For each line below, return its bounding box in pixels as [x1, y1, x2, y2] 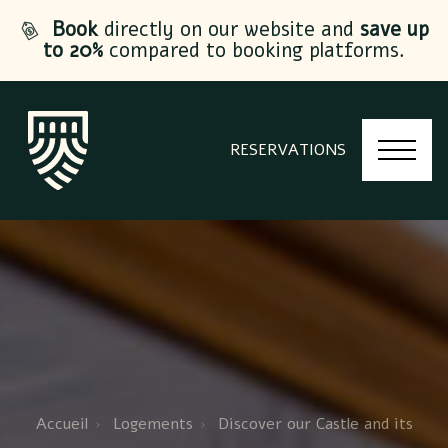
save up [359, 16, 429, 43]
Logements [112, 412, 193, 435]
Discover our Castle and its [217, 412, 413, 435]
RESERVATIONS [230, 139, 346, 162]
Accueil [35, 412, 88, 435]
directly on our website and [97, 16, 360, 43]
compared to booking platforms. [103, 36, 405, 64]
